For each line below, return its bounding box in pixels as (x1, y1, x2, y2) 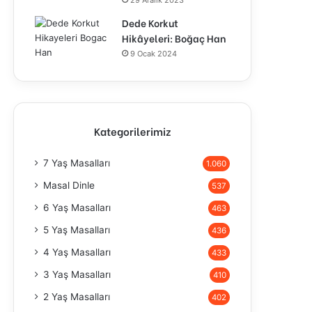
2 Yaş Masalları (43, 291, 110, 302)
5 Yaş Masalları (43, 224, 110, 235)
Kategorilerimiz (94, 123, 171, 139)
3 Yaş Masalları (43, 269, 111, 280)
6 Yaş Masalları (43, 202, 111, 213)
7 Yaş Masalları (43, 157, 110, 169)
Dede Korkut (122, 15, 178, 30)
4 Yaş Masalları (43, 247, 111, 258)
